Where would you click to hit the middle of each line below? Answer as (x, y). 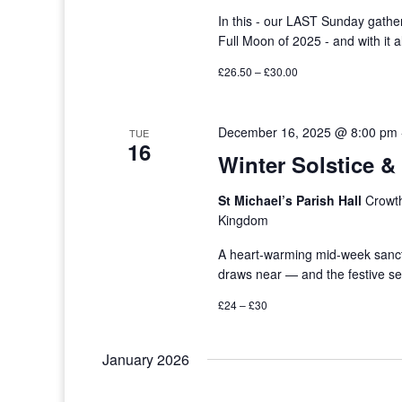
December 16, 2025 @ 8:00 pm (308, 132)
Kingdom (244, 220)
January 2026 (146, 359)
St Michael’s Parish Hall (292, 200)
